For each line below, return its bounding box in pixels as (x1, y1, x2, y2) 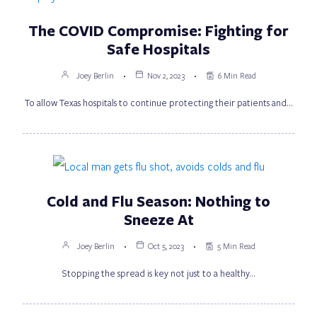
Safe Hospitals (107, 38, 210, 59)
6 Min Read (218, 69, 256, 81)
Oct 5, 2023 (148, 240, 184, 251)
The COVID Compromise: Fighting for (28, 20, 289, 40)
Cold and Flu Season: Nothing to (47, 190, 270, 211)
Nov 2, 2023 (147, 69, 185, 81)
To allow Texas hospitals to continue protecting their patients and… (24, 96, 293, 109)
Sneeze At (123, 209, 194, 229)
